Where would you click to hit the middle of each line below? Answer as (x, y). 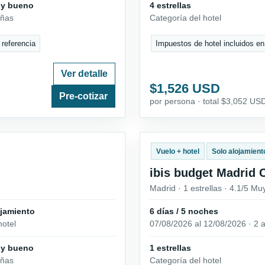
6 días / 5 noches (184, 211)
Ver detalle (84, 73)
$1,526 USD (185, 88)
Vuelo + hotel (177, 151)
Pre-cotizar (83, 96)
